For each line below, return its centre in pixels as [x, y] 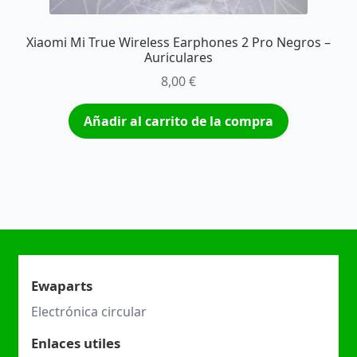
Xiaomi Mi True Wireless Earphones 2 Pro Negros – [178, 42]
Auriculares [178, 57]
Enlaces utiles [75, 343]
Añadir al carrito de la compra [178, 122]
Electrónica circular [88, 311]
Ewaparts [61, 285]
